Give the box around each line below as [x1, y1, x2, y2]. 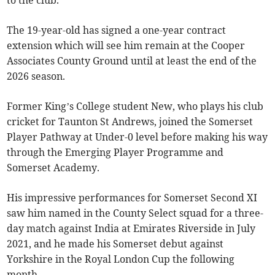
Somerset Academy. [7, 161, 100, 174]
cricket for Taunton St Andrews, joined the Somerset [7, 115, 254, 128]
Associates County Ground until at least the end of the [7, 55, 257, 68]
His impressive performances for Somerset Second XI [7, 192, 258, 204]
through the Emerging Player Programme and [7, 146, 224, 159]
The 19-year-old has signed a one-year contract [7, 24, 227, 37]
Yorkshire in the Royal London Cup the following [7, 253, 235, 266]
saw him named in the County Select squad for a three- [7, 207, 264, 220]
